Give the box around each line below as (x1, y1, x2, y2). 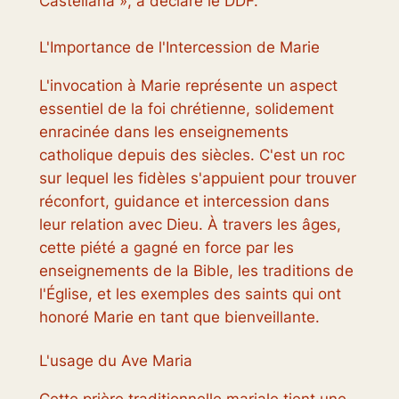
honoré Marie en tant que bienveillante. (38, 307, 320, 326)
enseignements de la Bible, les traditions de (38, 261, 354, 280)
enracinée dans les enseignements (38, 122, 289, 141)
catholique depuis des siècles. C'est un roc (38, 145, 345, 164)
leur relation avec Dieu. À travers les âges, (38, 215, 341, 233)
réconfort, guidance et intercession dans (38, 191, 330, 210)
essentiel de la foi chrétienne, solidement (38, 99, 334, 118)
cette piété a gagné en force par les (38, 238, 294, 256)
